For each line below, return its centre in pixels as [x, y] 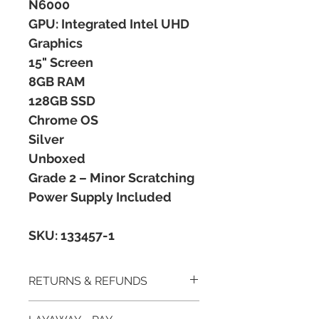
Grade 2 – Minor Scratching [111, 178]
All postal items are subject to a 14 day [110, 308]
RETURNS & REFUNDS [88, 281]
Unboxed [57, 159]
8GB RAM [57, 82]
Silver [46, 140]
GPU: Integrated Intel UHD [109, 24]
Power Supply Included [101, 197]
